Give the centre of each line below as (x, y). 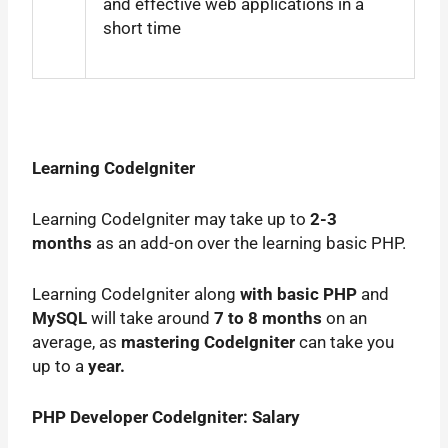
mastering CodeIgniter (208, 341)
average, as (77, 341)
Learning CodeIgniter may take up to (171, 218)
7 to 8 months (268, 317)
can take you (345, 341)
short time (142, 27)
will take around (151, 317)
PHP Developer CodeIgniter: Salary (166, 417)
